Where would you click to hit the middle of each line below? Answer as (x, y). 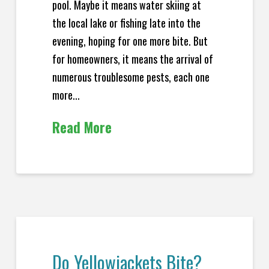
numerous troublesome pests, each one (131, 77)
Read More (82, 127)
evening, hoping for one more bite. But (130, 41)
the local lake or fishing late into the (126, 23)
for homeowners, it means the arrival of (132, 59)
